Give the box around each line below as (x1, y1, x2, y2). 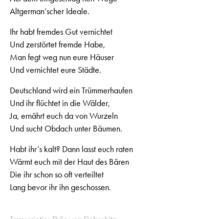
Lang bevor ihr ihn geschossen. (10, 181, 111, 193)
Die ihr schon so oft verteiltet (10, 169, 104, 180)
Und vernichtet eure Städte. (10, 64, 101, 75)
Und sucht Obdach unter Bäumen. (10, 123, 122, 134)
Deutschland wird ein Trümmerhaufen (10, 85, 132, 96)
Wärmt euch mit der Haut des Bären (10, 156, 129, 167)
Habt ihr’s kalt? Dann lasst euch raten (10, 143, 133, 154)
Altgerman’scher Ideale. (10, 5, 89, 17)
